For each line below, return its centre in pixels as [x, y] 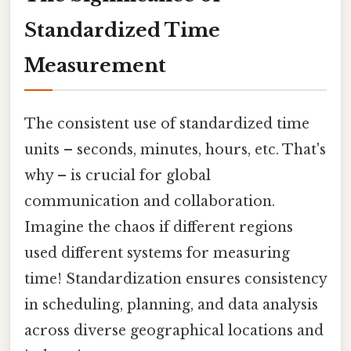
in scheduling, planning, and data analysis [171, 305]
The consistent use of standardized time [167, 124]
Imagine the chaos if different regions [159, 228]
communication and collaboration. [150, 202]
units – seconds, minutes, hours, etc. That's [175, 150]
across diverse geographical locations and [174, 331]
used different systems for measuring [157, 253]
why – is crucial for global [118, 176]
